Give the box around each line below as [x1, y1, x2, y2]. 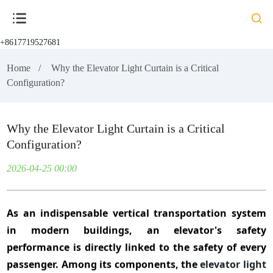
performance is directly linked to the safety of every [7, 240, 266, 254]
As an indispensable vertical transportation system [7, 206, 266, 220]
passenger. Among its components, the [7, 257, 200, 271]
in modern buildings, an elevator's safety [7, 223, 266, 237]
